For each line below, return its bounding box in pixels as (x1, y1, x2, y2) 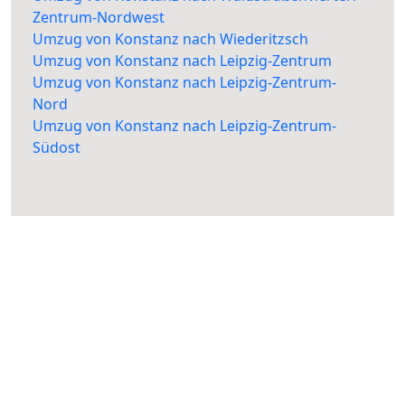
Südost (33, 137, 80, 158)
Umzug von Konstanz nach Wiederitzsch (33, 29, 308, 50)
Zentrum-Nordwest (33, 7, 165, 28)
